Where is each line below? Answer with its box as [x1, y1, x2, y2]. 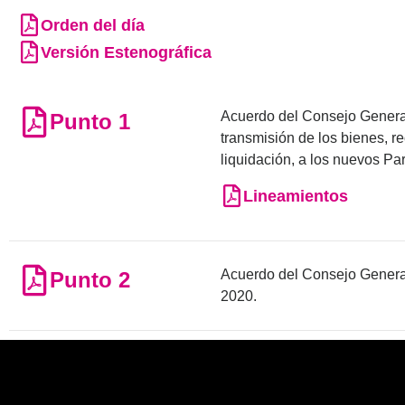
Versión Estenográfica [41, 42, 212, 61]
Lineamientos [243, 186, 348, 205]
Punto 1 [50, 108, 130, 134]
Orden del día [41, 15, 145, 34]
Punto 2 [50, 267, 130, 292]
